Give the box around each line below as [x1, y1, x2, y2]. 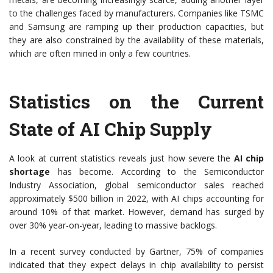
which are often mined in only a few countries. [9, 48, 191, 60]
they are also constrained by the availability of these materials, [9, 34, 264, 46]
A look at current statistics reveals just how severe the [9, 152, 234, 165]
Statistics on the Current [9, 90, 264, 114]
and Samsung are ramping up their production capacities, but [9, 21, 264, 33]
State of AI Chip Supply [9, 117, 212, 141]
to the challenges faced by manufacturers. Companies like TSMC [9, 7, 264, 19]
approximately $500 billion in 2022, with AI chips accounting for [9, 193, 264, 205]
